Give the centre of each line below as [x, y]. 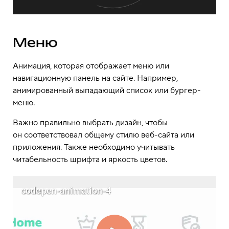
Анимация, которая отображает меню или [91, 66]
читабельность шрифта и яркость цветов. [90, 159]
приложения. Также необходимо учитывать [94, 147]
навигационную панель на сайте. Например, [95, 78]
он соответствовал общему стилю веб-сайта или [104, 135]
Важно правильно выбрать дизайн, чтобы [90, 122]
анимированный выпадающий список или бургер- [107, 90]
